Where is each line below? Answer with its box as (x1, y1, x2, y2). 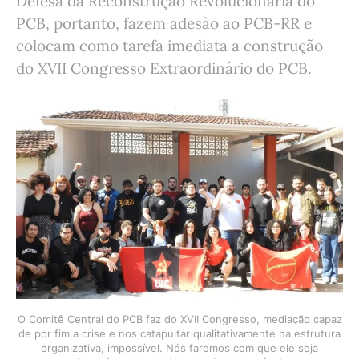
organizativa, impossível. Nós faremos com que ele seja (41, 341, 318, 354)
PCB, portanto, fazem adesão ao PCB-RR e (16, 14, 312, 33)
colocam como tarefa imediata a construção (16, 36, 323, 55)
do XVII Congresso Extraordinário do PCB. (16, 58, 312, 78)
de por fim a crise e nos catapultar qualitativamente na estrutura (18, 326, 341, 340)
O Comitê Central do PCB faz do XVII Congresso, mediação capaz (17, 312, 342, 325)
